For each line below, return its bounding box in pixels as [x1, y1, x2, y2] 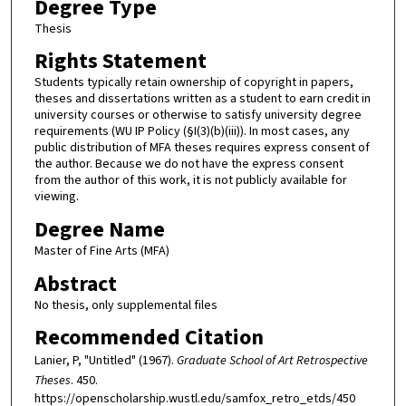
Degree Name [34, 213, 165, 246]
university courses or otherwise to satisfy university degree [34, 106, 362, 125]
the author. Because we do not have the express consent [34, 155, 343, 174]
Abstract [34, 267, 117, 300]
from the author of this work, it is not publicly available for [34, 171, 347, 190]
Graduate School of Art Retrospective [176, 352, 368, 371]
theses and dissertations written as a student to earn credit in [34, 90, 371, 109]
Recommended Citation [34, 322, 264, 354]
